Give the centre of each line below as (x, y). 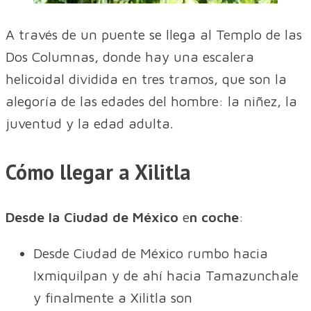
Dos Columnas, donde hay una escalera (130, 57)
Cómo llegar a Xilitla (98, 172)
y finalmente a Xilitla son (113, 298)
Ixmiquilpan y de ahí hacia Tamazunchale (166, 276)
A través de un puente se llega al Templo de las (154, 35)
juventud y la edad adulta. (90, 124)
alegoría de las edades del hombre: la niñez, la (151, 101)
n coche (214, 217)
